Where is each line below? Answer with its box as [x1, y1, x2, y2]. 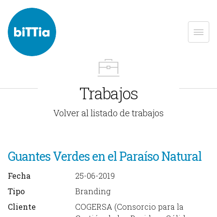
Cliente [8, 201, 36, 212]
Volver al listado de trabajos [53, 107, 164, 119]
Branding [75, 186, 110, 196]
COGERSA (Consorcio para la [75, 201, 184, 212]
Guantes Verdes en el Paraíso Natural [8, 148, 201, 164]
